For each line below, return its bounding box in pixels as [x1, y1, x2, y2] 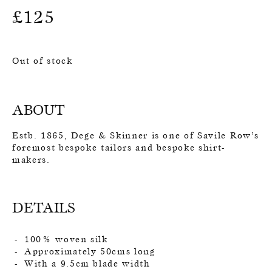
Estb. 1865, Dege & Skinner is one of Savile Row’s [12, 130, 259, 141]
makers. [12, 154, 50, 166]
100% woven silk [24, 234, 108, 245]
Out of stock [12, 55, 73, 66]
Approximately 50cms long [24, 246, 155, 257]
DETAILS [12, 199, 75, 217]
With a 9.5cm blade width [24, 258, 151, 270]
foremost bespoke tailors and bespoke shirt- [12, 142, 225, 154]
